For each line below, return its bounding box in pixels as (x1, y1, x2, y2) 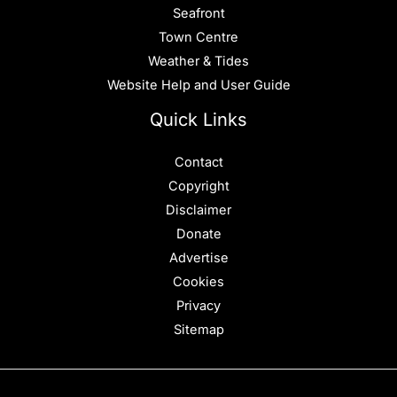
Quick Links (150, 108, 247, 130)
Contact (174, 153, 223, 170)
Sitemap (173, 321, 224, 338)
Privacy (176, 297, 221, 314)
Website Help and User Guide (106, 76, 291, 93)
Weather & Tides (148, 52, 249, 69)
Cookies (173, 273, 224, 290)
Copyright (167, 177, 230, 194)
